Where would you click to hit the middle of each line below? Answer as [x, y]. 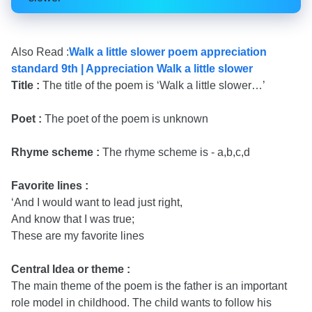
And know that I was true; [73, 219]
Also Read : [40, 52]
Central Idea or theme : [71, 269]
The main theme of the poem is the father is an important [149, 286]
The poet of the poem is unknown [126, 119]
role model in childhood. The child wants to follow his [141, 303]
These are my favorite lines [78, 236]
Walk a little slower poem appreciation [168, 52]
